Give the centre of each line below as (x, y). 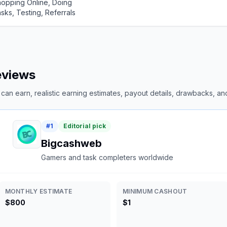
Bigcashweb (71, 143)
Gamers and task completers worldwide (107, 157)
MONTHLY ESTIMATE (39, 191)
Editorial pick (84, 126)
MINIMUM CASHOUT (155, 191)
